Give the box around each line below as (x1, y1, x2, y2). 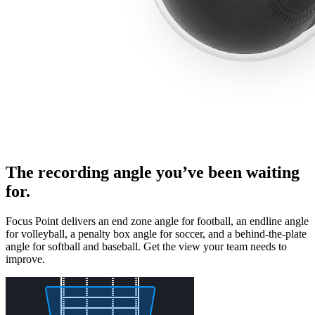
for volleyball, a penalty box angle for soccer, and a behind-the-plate (6, 227, 307, 240)
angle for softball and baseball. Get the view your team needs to (6, 240, 287, 252)
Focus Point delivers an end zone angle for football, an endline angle (6, 214, 309, 227)
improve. (6, 252, 45, 265)
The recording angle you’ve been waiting (6, 162, 300, 181)
